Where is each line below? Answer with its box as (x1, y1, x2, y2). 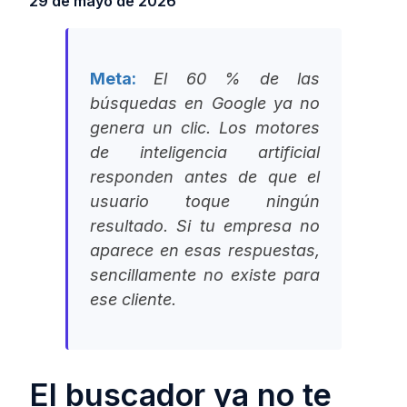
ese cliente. (90, 290, 176, 310)
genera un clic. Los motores (90, 118, 320, 138)
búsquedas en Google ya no (90, 94, 320, 114)
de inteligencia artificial (90, 143, 320, 163)
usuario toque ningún (90, 192, 320, 212)
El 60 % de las (154, 69, 321, 89)
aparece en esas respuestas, (90, 241, 320, 261)
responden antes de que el (90, 167, 320, 187)
